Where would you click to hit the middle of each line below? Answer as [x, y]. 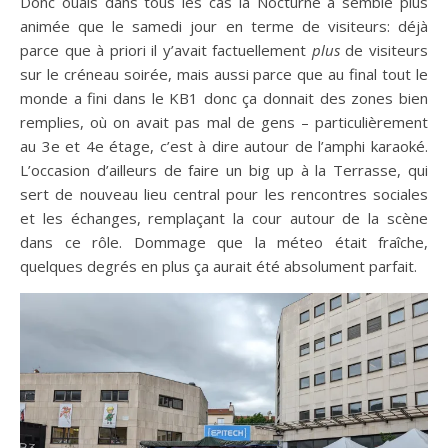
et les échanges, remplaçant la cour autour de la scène [224, 218]
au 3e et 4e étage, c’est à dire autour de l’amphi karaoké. [224, 146]
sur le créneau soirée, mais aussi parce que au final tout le [224, 74]
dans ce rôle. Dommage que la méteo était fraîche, [224, 242]
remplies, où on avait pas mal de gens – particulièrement [224, 122]
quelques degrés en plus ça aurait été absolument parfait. [218, 266]
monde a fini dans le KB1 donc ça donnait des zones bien [224, 98]
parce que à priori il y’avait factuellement [166, 50]
